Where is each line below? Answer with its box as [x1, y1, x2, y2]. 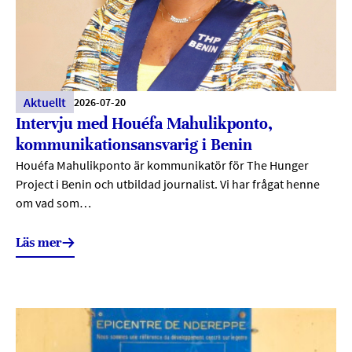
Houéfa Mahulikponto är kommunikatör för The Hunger [16, 157, 309, 174]
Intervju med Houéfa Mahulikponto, [16, 114, 273, 134]
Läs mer [16, 234, 62, 251]
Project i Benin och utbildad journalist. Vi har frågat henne [16, 176, 320, 192]
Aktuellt [24, 94, 66, 111]
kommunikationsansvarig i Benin [16, 135, 252, 156]
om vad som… [16, 195, 91, 211]
